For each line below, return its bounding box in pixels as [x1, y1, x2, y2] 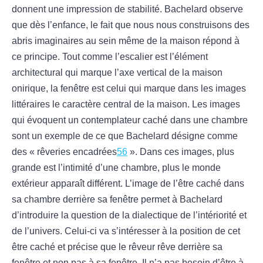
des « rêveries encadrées [12, 147, 117, 157]
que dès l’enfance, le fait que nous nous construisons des [12, 20, 249, 31]
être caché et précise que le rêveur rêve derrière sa [12, 242, 222, 252]
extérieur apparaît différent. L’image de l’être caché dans [12, 178, 244, 189]
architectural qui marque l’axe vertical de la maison [12, 68, 222, 78]
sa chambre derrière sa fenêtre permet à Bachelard [12, 194, 222, 205]
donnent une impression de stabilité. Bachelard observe [12, 4, 243, 15]
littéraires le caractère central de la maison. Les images [12, 99, 240, 110]
